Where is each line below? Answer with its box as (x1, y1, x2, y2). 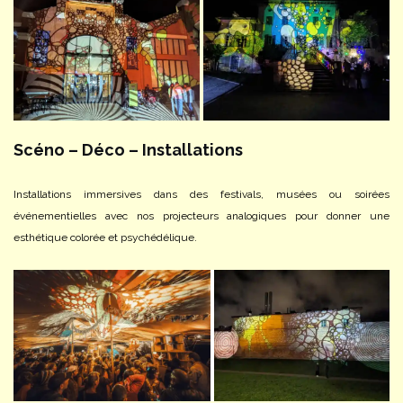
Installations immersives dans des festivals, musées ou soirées (13, 187, 390, 201)
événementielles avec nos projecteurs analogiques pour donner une (13, 209, 390, 222)
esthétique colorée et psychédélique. (13, 230, 197, 244)
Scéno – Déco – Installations (13, 139, 243, 159)
